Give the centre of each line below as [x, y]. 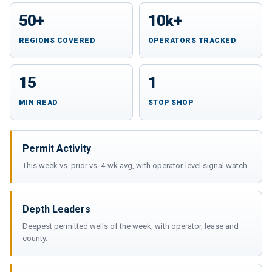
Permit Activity [57, 148]
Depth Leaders [56, 209]
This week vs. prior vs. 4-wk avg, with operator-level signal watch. [136, 165]
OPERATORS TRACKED [192, 40]
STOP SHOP [171, 102]
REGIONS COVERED [57, 40]
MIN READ [38, 102]
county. [35, 238]
